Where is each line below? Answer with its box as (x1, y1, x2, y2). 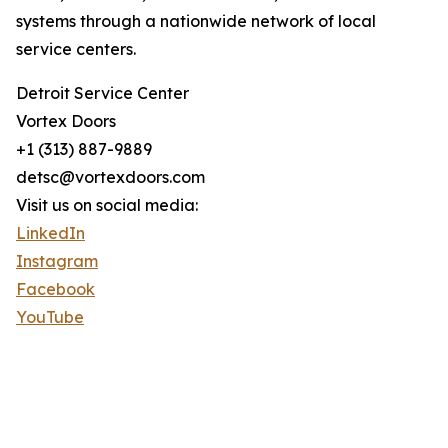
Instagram (16, 251, 98, 271)
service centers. (16, 39, 136, 59)
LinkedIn (16, 223, 85, 243)
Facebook (16, 279, 95, 299)
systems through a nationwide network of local (16, 11, 376, 31)
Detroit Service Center (16, 83, 189, 103)
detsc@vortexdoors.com (16, 167, 205, 187)
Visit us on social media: (16, 195, 198, 215)
